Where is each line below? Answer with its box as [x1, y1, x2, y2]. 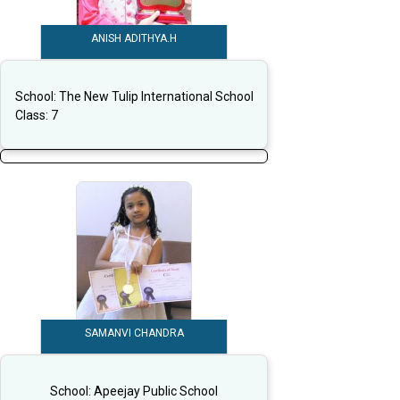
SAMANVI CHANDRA [84, 327, 184, 340]
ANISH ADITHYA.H [91, 32, 177, 46]
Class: [14, 107, 51, 122]
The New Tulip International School [58, 88, 254, 104]
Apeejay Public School [94, 383, 218, 398]
